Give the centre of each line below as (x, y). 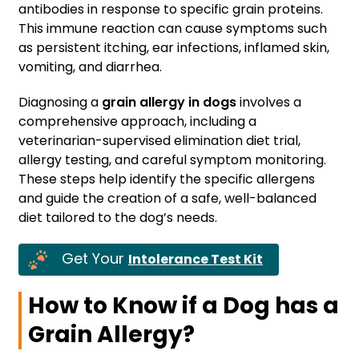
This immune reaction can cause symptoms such (173, 29)
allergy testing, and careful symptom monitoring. (172, 160)
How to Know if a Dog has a (184, 306)
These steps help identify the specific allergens (167, 179)
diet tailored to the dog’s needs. (118, 218)
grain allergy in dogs (171, 103)
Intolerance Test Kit (196, 260)
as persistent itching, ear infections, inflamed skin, (174, 48)
